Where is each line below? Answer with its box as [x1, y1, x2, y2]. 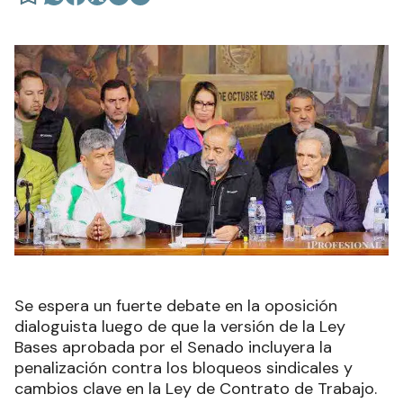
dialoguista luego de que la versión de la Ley [14, 316, 345, 338]
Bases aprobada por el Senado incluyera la [14, 336, 332, 359]
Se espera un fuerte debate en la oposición [14, 295, 337, 318]
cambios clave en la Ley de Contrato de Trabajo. [14, 378, 381, 400]
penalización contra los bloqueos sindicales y [14, 357, 353, 380]
